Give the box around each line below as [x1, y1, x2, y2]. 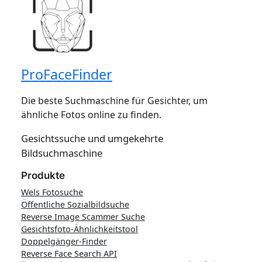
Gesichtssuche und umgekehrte [20, 132, 163, 146]
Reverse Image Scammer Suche [20, 211, 145, 223]
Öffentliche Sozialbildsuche [20, 199, 129, 211]
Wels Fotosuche [20, 187, 83, 198]
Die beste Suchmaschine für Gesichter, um [20, 94, 208, 108]
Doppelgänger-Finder [20, 236, 107, 247]
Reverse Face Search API [20, 248, 117, 260]
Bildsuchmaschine [20, 146, 102, 160]
